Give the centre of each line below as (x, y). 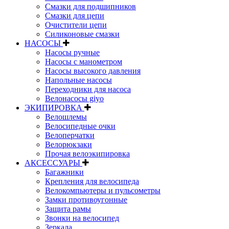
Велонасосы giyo (74, 98)
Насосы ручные (72, 52)
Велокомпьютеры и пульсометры (103, 190)
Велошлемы (66, 117)
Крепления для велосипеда (92, 181)
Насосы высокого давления (93, 71)
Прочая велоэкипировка (87, 153)
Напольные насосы (78, 80)
